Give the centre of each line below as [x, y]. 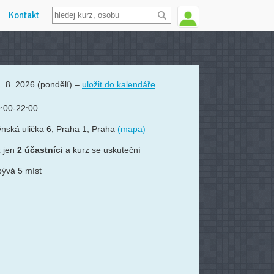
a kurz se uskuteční [102, 150]
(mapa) [131, 129]
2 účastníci [40, 150]
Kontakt [24, 15]
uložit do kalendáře [119, 84]
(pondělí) [55, 84]
